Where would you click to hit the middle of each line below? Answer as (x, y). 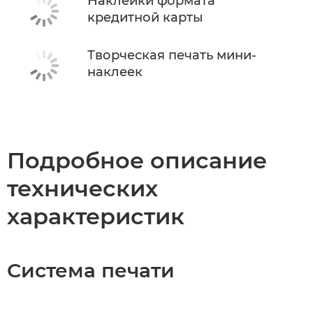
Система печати (91, 270)
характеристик (96, 216)
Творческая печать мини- (172, 55)
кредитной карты (145, 17)
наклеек (115, 72)
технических (82, 188)
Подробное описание (137, 160)
